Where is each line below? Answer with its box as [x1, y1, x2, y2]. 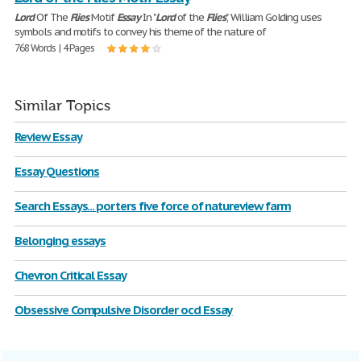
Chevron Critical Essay [15, 268, 127, 283]
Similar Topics [15, 98, 110, 114]
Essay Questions [15, 164, 100, 179]
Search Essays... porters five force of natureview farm [15, 198, 291, 214]
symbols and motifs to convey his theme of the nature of [15, 25, 266, 39]
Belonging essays [15, 233, 106, 248]
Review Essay [15, 129, 82, 144]
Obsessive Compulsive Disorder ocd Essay [15, 302, 233, 317]
